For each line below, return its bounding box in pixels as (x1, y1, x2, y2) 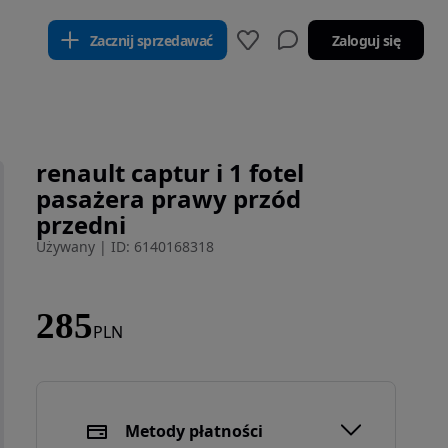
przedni (36, 208, 126, 241)
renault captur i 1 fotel (36, 156, 304, 189)
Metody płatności (125, 420, 263, 443)
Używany (36, 237, 95, 256)
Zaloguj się (331, 30, 400, 50)
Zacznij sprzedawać (89, 30, 213, 50)
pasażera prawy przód (36, 182, 301, 215)
